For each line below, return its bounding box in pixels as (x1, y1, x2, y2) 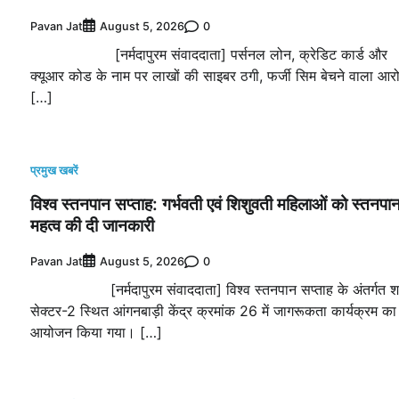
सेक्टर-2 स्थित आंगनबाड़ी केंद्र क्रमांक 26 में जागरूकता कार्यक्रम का (30, 302, 396, 321)
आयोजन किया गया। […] (30, 323, 162, 342)
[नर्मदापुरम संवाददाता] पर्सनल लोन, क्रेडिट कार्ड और (30, 45, 387, 64)
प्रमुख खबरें (30, 164, 78, 178)
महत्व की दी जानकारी (30, 214, 154, 238)
